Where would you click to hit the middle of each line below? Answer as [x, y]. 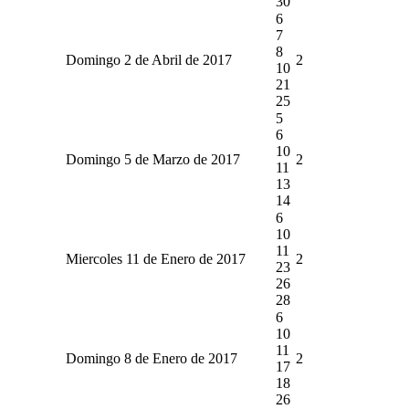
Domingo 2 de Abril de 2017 [148, 59]
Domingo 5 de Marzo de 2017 [152, 159]
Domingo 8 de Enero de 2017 [151, 358]
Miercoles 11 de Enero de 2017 [155, 258]
